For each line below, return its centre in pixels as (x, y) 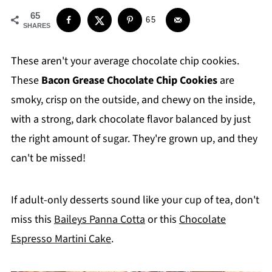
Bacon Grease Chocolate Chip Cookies (129, 80)
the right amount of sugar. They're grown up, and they (134, 138)
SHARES (36, 25)
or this (162, 219)
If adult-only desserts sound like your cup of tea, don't (135, 200)
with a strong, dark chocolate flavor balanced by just (131, 119)
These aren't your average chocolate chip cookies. (125, 61)
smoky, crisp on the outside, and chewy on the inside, (133, 100)
